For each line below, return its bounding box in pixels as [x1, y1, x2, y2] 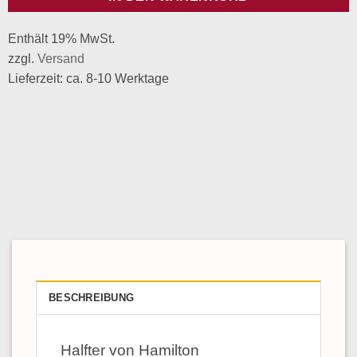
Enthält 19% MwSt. [7, 31, 115, 45]
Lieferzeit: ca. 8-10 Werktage [7, 71, 169, 85]
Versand [37, 51, 84, 65]
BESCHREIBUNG [49, 291, 135, 304]
